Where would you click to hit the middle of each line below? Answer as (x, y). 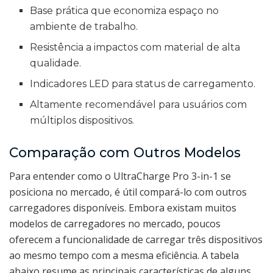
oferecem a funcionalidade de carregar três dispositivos (136, 239)
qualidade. (56, 63)
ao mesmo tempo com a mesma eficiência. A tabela (124, 255)
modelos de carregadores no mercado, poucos (115, 223)
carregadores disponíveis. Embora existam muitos (123, 207)
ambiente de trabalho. (84, 26)
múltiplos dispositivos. (82, 120)
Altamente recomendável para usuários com (139, 104)
